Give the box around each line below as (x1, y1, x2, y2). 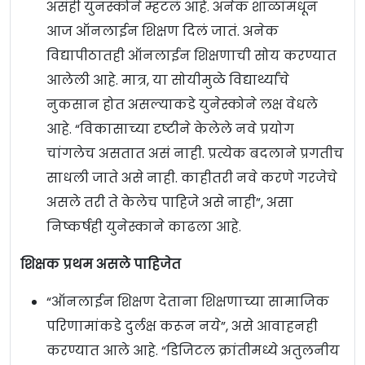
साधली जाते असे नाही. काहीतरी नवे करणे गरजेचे (46, 169, 337, 188)
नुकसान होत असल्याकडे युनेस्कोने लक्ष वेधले (46, 95, 318, 115)
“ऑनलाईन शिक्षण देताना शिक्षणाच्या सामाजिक (46, 292, 329, 312)
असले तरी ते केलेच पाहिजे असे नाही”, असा (46, 193, 293, 213)
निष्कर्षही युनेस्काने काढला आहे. (46, 218, 241, 237)
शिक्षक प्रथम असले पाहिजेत (20, 255, 181, 275)
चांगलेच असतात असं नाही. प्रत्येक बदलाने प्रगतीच (46, 144, 344, 164)
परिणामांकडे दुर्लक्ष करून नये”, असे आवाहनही (46, 317, 318, 336)
